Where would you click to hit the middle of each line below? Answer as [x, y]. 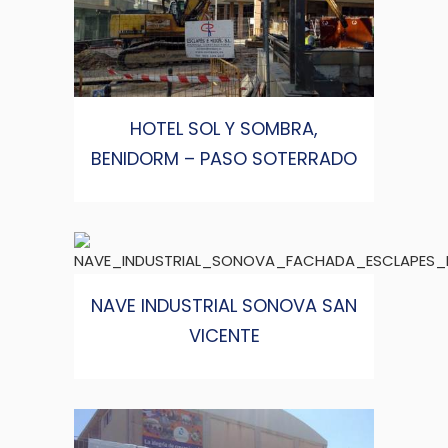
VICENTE [224, 335]
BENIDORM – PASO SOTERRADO [224, 159]
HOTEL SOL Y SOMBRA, [224, 129]
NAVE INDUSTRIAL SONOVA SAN [224, 305]
